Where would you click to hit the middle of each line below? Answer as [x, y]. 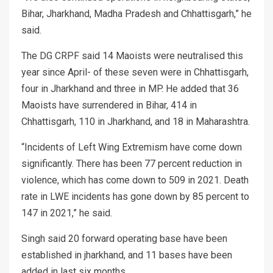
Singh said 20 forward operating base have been [124, 239]
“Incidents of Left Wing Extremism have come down [132, 147]
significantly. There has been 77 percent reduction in [132, 164]
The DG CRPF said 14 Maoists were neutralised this [132, 56]
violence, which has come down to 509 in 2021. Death [135, 180]
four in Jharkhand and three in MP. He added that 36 [130, 89]
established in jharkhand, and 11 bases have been [127, 255]
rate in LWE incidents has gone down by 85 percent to [135, 197]
